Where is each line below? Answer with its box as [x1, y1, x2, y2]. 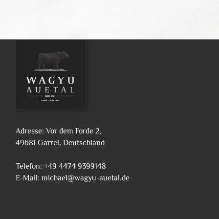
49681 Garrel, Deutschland [16, 138, 105, 147]
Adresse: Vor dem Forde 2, [16, 126, 101, 135]
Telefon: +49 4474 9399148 [16, 161, 106, 171]
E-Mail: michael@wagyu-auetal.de [16, 173, 130, 182]
